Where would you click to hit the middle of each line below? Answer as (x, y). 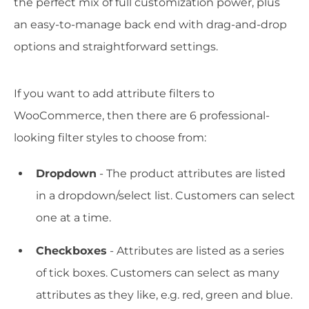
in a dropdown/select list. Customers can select (166, 196)
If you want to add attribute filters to (114, 94)
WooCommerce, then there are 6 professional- (142, 116)
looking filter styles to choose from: (110, 138)
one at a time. (73, 218)
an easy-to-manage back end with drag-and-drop (150, 25)
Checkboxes (71, 251)
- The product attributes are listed (191, 174)
